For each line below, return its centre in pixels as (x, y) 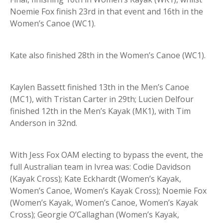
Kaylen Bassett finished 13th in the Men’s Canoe (100, 87)
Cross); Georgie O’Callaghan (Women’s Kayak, (95, 215)
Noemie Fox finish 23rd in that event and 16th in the (107, 12)
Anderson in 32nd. (44, 123)
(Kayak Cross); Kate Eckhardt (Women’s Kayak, (96, 179)
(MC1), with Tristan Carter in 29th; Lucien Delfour (102, 99)
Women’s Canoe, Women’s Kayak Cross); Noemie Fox (108, 191)
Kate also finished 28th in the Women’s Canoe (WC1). (108, 56)
